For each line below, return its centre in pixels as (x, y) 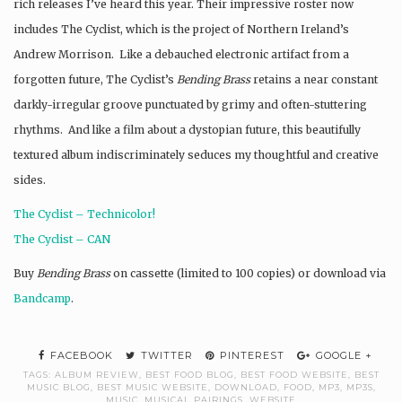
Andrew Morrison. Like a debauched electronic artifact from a (181, 54)
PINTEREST (250, 356)
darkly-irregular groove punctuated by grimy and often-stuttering (190, 104)
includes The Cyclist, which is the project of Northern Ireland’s (181, 29)
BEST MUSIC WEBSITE (152, 388)
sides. (30, 179)
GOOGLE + (342, 356)
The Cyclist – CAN (62, 239)
